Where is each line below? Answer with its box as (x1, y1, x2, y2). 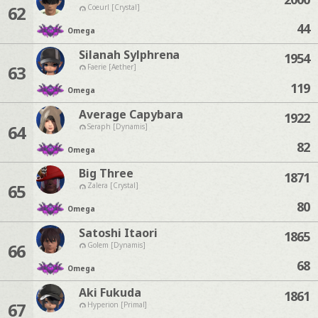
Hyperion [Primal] (87, 299, 148, 309)
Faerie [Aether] (87, 61, 136, 72)
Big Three (78, 165, 133, 182)
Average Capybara (78, 106, 183, 122)
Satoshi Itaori (78, 224, 158, 241)
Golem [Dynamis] (87, 239, 146, 250)
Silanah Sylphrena (78, 46, 180, 62)
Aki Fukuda (78, 284, 141, 300)
